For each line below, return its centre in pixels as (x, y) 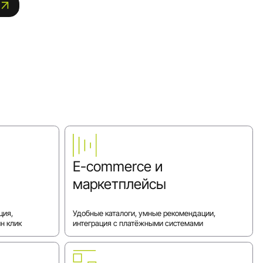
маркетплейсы (120, 184)
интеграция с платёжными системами (138, 223)
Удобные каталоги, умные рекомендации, (144, 213)
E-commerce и (118, 166)
